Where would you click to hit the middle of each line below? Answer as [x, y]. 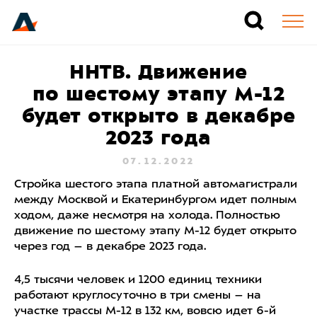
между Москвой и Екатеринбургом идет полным [155, 200]
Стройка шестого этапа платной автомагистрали [156, 185]
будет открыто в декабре [158, 116]
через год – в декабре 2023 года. [110, 247]
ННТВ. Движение [158, 72]
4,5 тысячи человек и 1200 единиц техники [138, 280]
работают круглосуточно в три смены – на [138, 296]
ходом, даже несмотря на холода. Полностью [147, 216]
